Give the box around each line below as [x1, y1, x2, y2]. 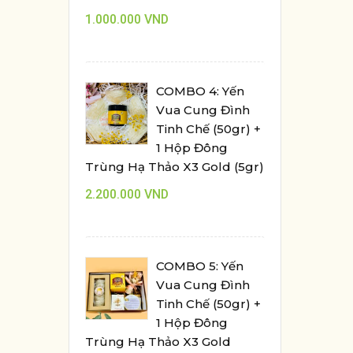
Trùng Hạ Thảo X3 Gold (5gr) [85, 159, 264, 174]
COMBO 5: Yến [156, 258, 243, 273]
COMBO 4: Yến [156, 84, 244, 98]
